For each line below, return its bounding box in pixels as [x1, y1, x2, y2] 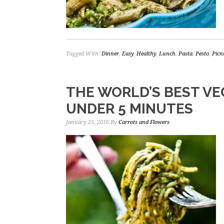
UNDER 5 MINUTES [66, 100, 193, 117]
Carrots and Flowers [118, 119, 169, 125]
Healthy [136, 50, 156, 57]
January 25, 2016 [66, 119, 109, 125]
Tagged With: [66, 50, 101, 57]
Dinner [101, 50, 119, 57]
